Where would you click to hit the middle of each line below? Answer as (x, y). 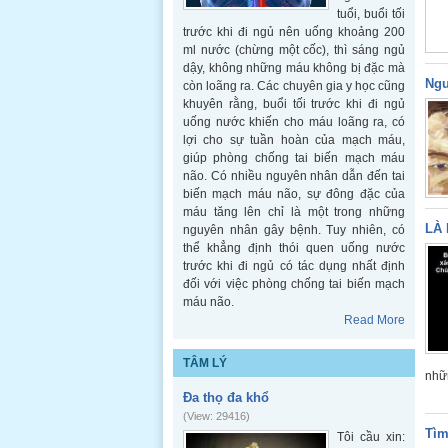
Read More (374, 320)
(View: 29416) (216, 416)
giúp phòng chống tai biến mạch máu (294, 158)
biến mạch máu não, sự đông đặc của (294, 194)
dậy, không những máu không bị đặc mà (294, 68)
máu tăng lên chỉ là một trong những (294, 212)
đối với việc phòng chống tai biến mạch (294, 284)
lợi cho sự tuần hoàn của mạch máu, (294, 140)
